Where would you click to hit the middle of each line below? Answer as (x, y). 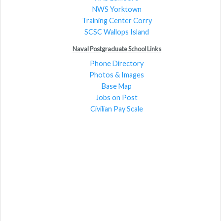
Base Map (117, 86)
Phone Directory (117, 63)
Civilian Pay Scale (117, 109)
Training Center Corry (117, 20)
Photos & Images (117, 74)
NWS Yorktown (117, 9)
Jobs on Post (117, 97)
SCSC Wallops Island (117, 32)
